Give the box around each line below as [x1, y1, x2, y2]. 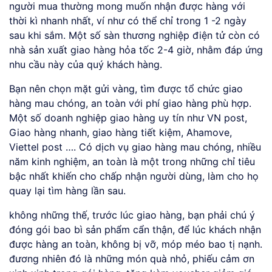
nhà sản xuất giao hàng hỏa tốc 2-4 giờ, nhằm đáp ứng [9, 44, 263, 56]
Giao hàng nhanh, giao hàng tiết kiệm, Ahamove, [9, 126, 232, 139]
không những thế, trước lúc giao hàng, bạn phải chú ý [9, 209, 255, 222]
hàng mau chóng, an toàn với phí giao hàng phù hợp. [9, 97, 251, 110]
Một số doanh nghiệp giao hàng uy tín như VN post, [9, 112, 247, 124]
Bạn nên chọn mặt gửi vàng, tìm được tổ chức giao [9, 83, 243, 95]
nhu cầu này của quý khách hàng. [9, 58, 162, 71]
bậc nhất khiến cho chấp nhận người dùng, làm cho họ [9, 170, 259, 183]
